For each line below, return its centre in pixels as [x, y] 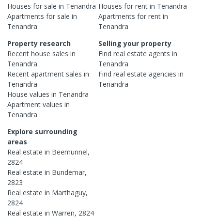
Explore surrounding [42, 131]
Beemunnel [70, 152]
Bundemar [68, 172]
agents [160, 53]
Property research [39, 43]
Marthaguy [69, 192]
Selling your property [135, 43]
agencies [163, 74]
